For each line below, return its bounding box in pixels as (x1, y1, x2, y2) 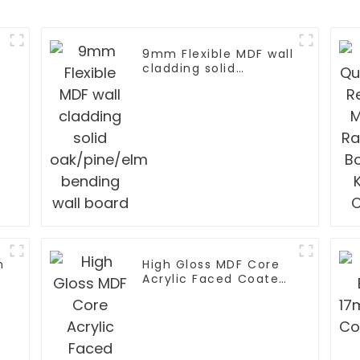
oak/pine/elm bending (142, 75, 293, 92)
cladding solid (142, 60, 236, 77)
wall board (142, 89, 212, 106)
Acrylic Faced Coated (142, 271, 288, 288)
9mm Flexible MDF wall (142, 46, 294, 63)
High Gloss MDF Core (142, 256, 280, 273)
